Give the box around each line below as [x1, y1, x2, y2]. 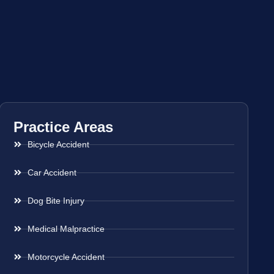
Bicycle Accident [27, 139, 89, 149]
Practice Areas [13, 118, 114, 135]
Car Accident [27, 167, 76, 177]
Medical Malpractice [27, 223, 105, 234]
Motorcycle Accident [27, 251, 105, 262]
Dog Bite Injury [27, 195, 84, 206]
